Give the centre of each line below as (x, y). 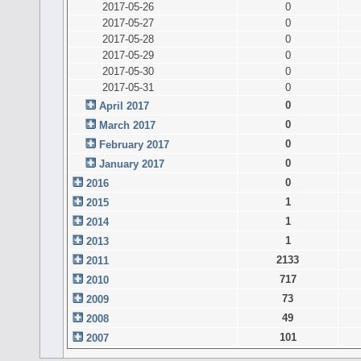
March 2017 (128, 125)
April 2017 (124, 106)
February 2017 (135, 144)
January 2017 (132, 164)
